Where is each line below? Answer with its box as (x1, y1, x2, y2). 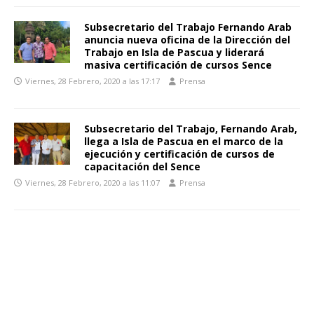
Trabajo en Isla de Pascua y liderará (84, 46, 264, 60)
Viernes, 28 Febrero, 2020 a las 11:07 (25, 177, 160, 189)
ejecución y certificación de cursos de (84, 147, 275, 161)
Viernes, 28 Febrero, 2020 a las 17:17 (25, 76, 160, 87)
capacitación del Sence (84, 160, 200, 174)
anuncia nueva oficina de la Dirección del (84, 33, 290, 47)
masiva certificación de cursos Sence (84, 58, 272, 72)
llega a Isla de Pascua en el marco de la (84, 135, 283, 149)
